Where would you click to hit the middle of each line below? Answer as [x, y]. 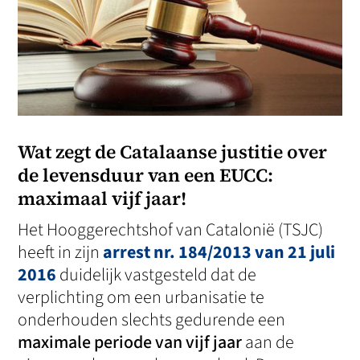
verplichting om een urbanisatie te [141, 298]
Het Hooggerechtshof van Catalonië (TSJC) [171, 230]
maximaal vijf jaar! [102, 199]
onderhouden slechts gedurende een [152, 320]
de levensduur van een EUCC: [146, 176]
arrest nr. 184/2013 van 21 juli [219, 253]
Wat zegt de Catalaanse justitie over [173, 152]
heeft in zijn [61, 253]
